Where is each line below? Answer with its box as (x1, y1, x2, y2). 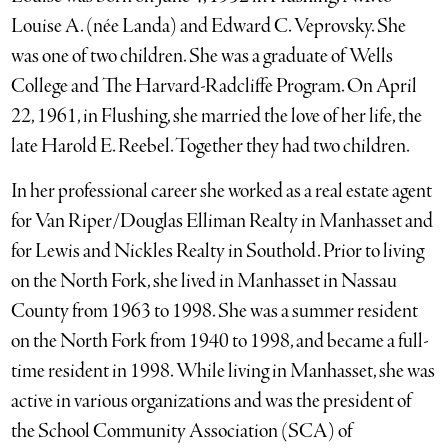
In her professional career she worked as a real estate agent (11, 178, 433, 205)
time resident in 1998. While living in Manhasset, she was (11, 358, 436, 385)
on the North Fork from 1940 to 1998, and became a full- (11, 328, 429, 355)
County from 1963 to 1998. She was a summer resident (11, 298, 419, 325)
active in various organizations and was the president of (11, 388, 413, 415)
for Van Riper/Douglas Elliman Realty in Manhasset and (11, 208, 434, 235)
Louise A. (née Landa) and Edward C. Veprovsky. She (11, 13, 407, 40)
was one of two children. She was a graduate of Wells (11, 43, 394, 70)
